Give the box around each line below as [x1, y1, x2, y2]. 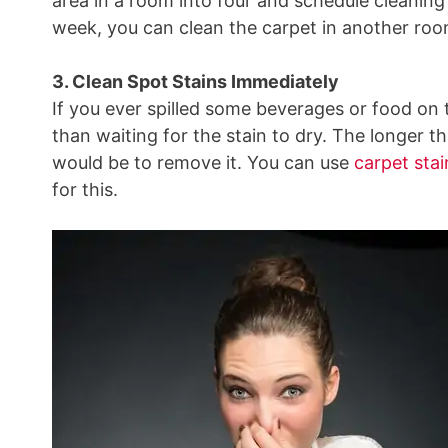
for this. [52, 179, 123, 200]
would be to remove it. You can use [52, 152, 354, 173]
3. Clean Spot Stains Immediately [52, 71, 339, 92]
